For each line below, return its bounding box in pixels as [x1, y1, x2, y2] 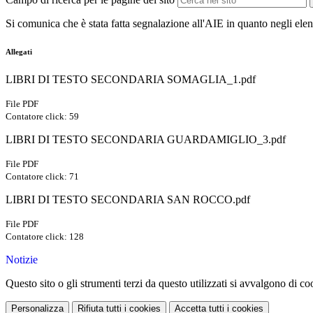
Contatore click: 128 [6, 231, 84, 242]
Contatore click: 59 [6, 111, 79, 122]
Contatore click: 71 [6, 171, 79, 182]
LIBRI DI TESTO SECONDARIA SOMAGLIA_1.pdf [6, 73, 256, 86]
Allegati [6, 48, 32, 57]
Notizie [6, 254, 38, 266]
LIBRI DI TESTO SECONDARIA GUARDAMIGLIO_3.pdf [6, 133, 286, 146]
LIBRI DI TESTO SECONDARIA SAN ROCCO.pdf [6, 194, 250, 206]
